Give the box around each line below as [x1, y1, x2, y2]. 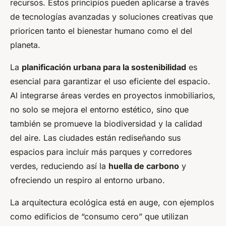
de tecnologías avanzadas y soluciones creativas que [10, 11, 213, 22]
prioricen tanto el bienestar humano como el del [10, 25, 192, 36]
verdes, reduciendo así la [10, 160, 108, 171]
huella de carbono [108, 160, 179, 171]
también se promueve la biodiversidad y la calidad [10, 118, 202, 129]
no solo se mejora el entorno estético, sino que [10, 104, 189, 115]
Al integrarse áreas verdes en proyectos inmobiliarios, [10, 90, 215, 100]
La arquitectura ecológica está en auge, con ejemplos [10, 197, 214, 207]
